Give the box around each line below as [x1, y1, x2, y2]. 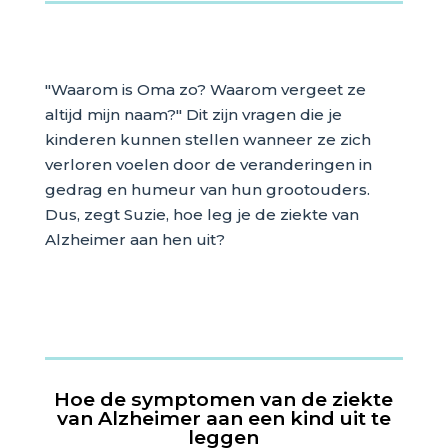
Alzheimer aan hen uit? [44, 229, 225, 249]
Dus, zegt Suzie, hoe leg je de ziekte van [44, 204, 359, 224]
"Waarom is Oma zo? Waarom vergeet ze [44, 79, 366, 99]
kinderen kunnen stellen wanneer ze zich [44, 129, 371, 149]
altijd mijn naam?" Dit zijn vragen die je [44, 104, 342, 124]
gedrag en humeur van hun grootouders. [44, 179, 370, 199]
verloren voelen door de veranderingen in [44, 154, 372, 174]
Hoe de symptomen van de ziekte [54, 386, 394, 411]
